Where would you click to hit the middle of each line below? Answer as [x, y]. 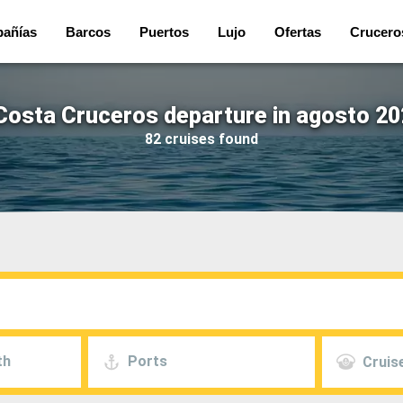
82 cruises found [201, 139]
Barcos [88, 31]
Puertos [164, 31]
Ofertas [298, 31]
